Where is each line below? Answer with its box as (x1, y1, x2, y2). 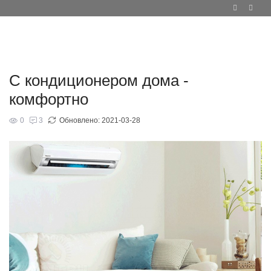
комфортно (9, 90, 88, 108)
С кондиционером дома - (9, 71, 189, 90)
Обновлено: (59, 116, 100, 125)
